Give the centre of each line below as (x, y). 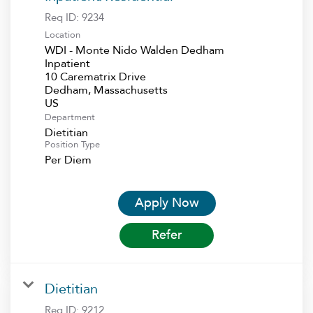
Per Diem (68, 160)
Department (70, 117)
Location (63, 35)
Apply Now (167, 203)
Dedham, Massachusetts (106, 90)
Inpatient (67, 63)
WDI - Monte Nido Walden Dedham (134, 50)
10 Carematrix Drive (95, 77)
